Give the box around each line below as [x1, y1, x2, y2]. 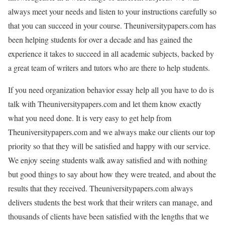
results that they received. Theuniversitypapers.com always [8, 182, 193, 193]
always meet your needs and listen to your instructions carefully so [8, 6, 216, 17]
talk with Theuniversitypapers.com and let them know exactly [8, 98, 201, 109]
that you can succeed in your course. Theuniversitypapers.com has [8, 20, 216, 31]
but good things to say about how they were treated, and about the [8, 168, 216, 179]
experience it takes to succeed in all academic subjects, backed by [8, 48, 214, 59]
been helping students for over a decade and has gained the [8, 34, 192, 45]
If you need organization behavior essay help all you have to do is [8, 84, 214, 95]
